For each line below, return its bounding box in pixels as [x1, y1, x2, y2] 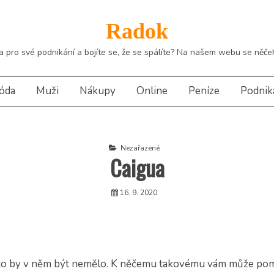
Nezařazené [118, 143, 160, 153]
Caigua [109, 151, 165, 183]
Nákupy [80, 84, 116, 98]
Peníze [188, 84, 220, 98]
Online [136, 84, 168, 98]
